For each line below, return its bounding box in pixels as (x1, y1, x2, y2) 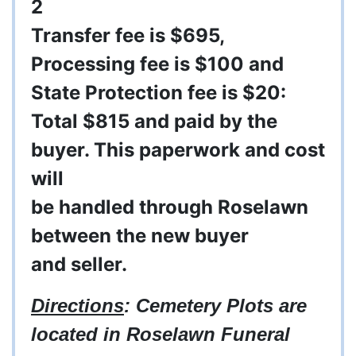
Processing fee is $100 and (31, 52, 284, 76)
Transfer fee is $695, (31, 24, 224, 48)
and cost (240, 138, 325, 162)
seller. (71, 253, 127, 277)
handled (59, 195, 134, 219)
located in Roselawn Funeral (31, 323, 290, 346)
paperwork (139, 138, 240, 162)
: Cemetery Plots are (124, 295, 307, 317)
